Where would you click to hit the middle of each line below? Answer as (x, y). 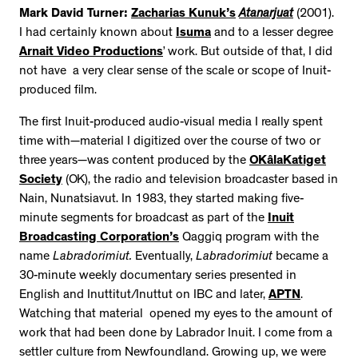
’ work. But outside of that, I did (248, 52)
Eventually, (164, 257)
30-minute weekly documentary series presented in (158, 276)
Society (41, 180)
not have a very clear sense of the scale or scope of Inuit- (175, 72)
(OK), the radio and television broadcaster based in (200, 180)
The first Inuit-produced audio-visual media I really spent (171, 123)
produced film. (60, 91)
